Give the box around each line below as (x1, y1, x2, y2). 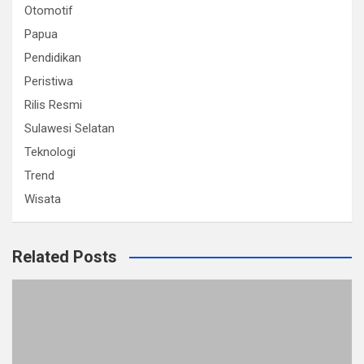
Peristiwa (24, 74, 73, 89)
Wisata (24, 192, 61, 206)
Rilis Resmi (24, 97, 82, 112)
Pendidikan (24, 50, 81, 65)
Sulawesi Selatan (24, 121, 115, 136)
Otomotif (24, 3, 73, 18)
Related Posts (12, 247, 117, 266)
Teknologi (24, 145, 76, 159)
